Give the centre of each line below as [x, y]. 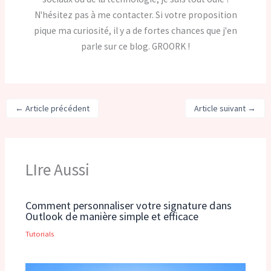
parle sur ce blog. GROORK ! [135, 47]
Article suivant [220, 108]
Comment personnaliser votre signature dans [128, 206]
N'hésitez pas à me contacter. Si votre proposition [135, 15]
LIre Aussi [57, 169]
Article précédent [57, 108]
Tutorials [39, 233]
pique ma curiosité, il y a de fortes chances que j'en [135, 31]
